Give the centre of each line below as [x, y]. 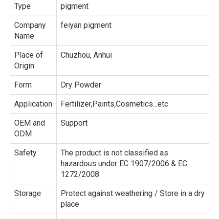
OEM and [30, 123]
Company [30, 25]
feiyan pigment [86, 25]
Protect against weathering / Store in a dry [133, 193]
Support [74, 123]
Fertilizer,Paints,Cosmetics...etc [114, 104]
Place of [29, 55]
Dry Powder [81, 85]
